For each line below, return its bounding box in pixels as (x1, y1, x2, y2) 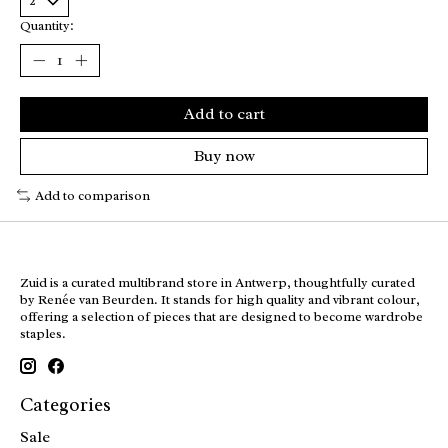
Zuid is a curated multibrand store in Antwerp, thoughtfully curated (20, 273, 415, 291)
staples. (20, 324, 66, 342)
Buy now (193, 146, 255, 167)
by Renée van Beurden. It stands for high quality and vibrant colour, (20, 290, 420, 308)
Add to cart (183, 104, 265, 125)
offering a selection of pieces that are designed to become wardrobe (20, 307, 423, 325)
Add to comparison (34, 187, 150, 205)
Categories (20, 393, 111, 418)
